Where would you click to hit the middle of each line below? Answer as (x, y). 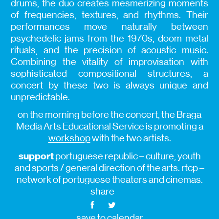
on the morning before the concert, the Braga (109, 115)
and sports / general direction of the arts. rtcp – (109, 168)
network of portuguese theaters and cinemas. (109, 180)
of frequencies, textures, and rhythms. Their (109, 15)
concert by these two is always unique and (109, 86)
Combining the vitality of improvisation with (109, 62)
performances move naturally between (109, 27)
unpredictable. (41, 97)
